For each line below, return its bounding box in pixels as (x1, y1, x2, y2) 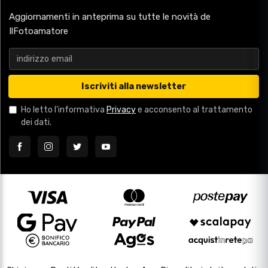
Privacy (106, 105, 136, 115)
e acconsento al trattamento (136, 105, 252, 115)
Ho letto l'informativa (21, 105, 106, 115)
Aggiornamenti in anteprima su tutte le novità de (9, 11, 211, 22)
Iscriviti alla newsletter (81, 81, 186, 92)
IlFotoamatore (9, 25, 68, 36)
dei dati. (21, 117, 51, 127)
